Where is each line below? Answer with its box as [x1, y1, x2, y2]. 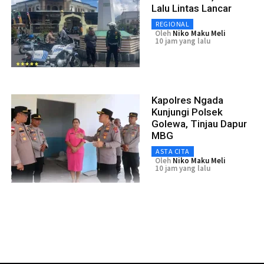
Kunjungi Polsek [151, 105, 223, 118]
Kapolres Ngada [151, 94, 223, 106]
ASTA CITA [156, 146, 190, 156]
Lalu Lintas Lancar [151, 2, 232, 14]
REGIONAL [156, 19, 189, 28]
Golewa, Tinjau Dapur [151, 117, 247, 130]
